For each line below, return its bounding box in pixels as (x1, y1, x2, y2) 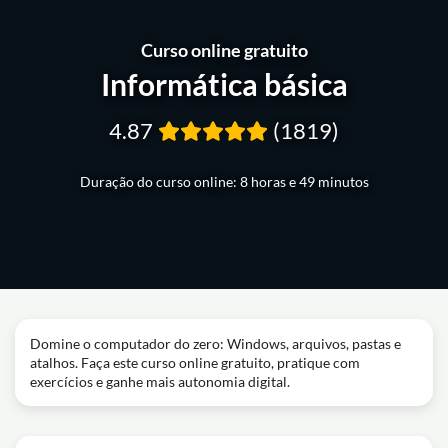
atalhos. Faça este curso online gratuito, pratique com (30, 354, 360, 371)
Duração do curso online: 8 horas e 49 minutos (79, 173, 369, 190)
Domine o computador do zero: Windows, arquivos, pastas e (30, 335, 401, 352)
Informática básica (100, 66, 348, 102)
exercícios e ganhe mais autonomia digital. (30, 373, 290, 390)
